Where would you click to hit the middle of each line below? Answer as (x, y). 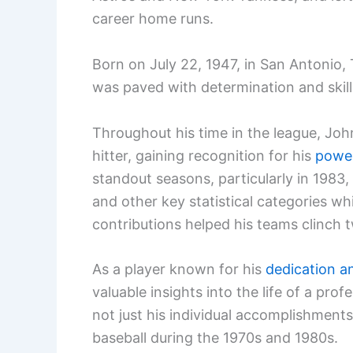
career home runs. (153, 19)
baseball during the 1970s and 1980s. (215, 338)
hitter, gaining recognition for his (204, 155)
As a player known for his (179, 269)
